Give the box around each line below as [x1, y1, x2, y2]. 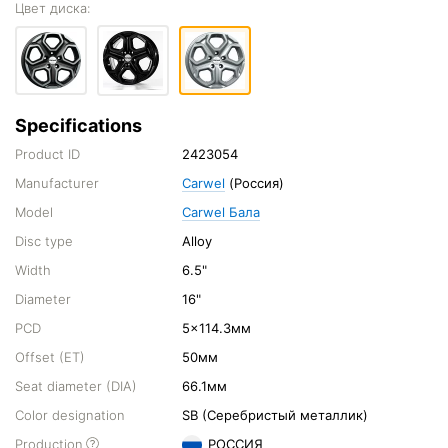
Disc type [15, 232, 73, 249]
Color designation [15, 406, 125, 423]
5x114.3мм [182, 319, 252, 336]
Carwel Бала [182, 203, 261, 220]
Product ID [15, 145, 80, 162]
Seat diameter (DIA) [15, 377, 137, 394]
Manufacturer [15, 174, 99, 191]
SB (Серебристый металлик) [182, 406, 369, 423]
